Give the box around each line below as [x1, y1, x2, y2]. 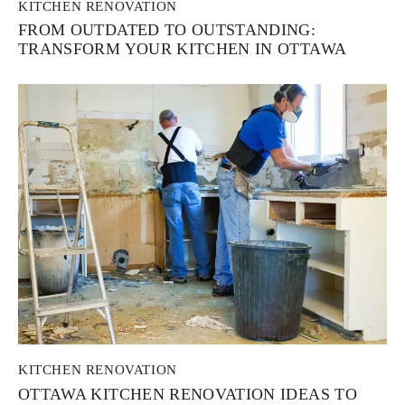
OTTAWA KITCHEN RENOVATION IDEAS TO [18, 384, 357, 403]
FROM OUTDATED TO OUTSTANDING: [18, 21, 316, 39]
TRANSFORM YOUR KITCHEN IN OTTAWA [18, 40, 347, 58]
